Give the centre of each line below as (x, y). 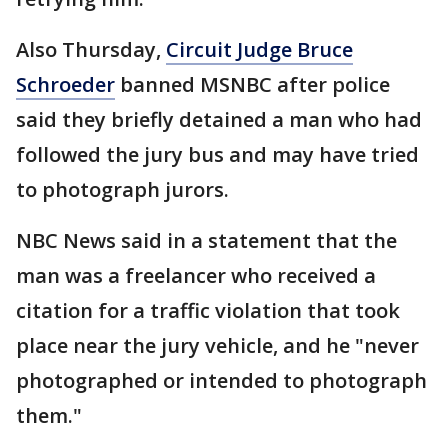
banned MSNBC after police (252, 84)
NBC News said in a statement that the (206, 240)
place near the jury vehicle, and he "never (217, 345)
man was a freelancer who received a (196, 275)
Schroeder (65, 84)
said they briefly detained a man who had (219, 119)
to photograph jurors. (122, 189)
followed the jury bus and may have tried (217, 154)
